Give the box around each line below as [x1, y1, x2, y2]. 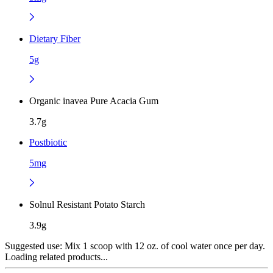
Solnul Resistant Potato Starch [29, 199, 145, 210]
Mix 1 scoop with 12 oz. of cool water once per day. [62, 240, 265, 251]
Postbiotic [29, 136, 67, 147]
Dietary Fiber [29, 33, 80, 44]
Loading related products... [5, 251, 108, 262]
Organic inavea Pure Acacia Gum [29, 95, 158, 106]
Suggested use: [5, 240, 62, 251]
